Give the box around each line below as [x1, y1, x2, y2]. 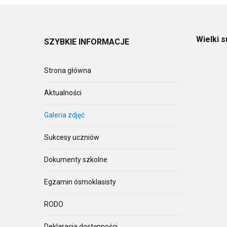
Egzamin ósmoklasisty [44, 178, 116, 186]
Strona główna [44, 66, 91, 75]
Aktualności [44, 89, 82, 97]
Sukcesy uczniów [44, 133, 99, 142]
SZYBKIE [44, 37, 77, 47]
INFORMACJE [77, 37, 129, 47]
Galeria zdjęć [44, 111, 85, 120]
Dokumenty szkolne [44, 156, 107, 164]
